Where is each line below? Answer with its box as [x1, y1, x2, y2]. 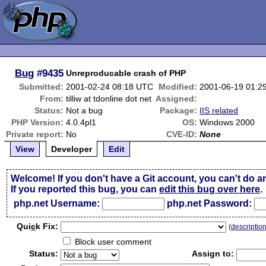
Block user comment [72, 237, 152, 246]
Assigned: [156, 94, 198, 103]
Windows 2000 [199, 118, 255, 127]
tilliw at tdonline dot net [66, 94, 152, 103]
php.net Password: [167, 198, 252, 208]
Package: [160, 106, 198, 115]
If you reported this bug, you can [11, 184, 160, 194]
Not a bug [66, 106, 103, 115]
